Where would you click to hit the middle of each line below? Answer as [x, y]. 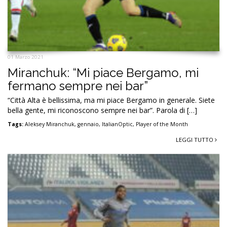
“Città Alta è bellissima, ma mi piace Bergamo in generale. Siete [111, 100]
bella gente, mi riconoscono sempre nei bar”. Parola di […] [102, 110]
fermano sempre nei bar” [78, 86]
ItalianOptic [117, 124]
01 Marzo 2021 [26, 57]
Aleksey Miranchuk [50, 124]
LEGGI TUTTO [195, 139]
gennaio [88, 124]
